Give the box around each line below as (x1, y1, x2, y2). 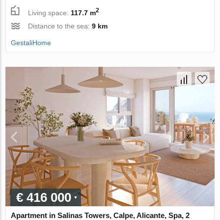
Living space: (28, 8, 71, 17)
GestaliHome (11, 38, 52, 47)
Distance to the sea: (28, 22, 92, 30)
